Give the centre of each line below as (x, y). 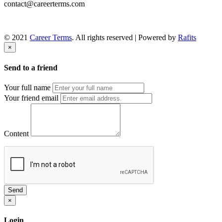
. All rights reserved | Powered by (125, 38)
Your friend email (31, 98)
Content (16, 133)
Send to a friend (31, 67)
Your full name (27, 87)
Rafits (187, 38)
